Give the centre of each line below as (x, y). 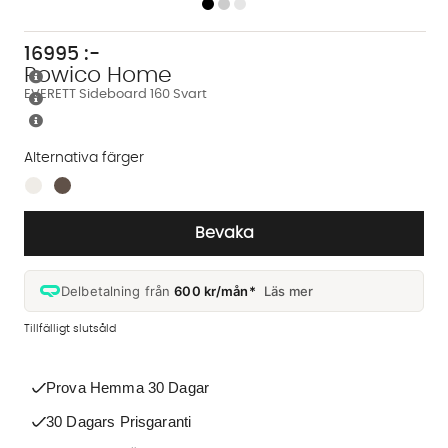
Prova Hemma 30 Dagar (127, 387)
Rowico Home (98, 74)
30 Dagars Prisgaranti (119, 421)
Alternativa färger (84, 157)
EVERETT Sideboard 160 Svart (115, 94)
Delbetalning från (118, 290)
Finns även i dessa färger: (111, 186)
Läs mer (288, 290)
